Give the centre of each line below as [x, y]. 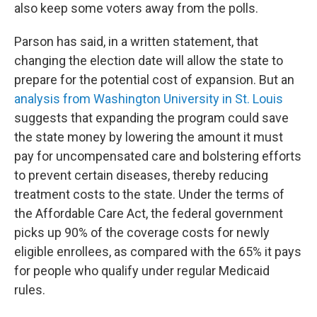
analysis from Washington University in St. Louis [149, 99]
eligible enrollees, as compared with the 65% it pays [158, 252]
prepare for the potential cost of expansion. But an [154, 80]
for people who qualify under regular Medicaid [142, 271]
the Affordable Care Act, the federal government [149, 214]
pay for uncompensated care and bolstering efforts [158, 156]
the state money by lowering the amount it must [149, 137]
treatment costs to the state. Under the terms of [149, 195]
